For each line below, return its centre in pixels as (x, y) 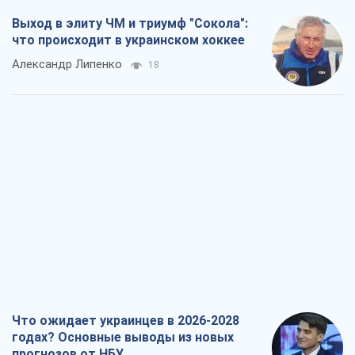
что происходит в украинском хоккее (128, 40)
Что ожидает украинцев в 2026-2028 (126, 321)
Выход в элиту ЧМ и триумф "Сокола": (130, 24)
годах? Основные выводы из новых (123, 338)
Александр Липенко (67, 65)
